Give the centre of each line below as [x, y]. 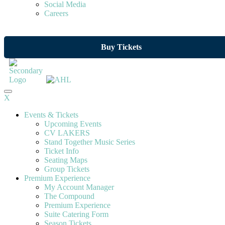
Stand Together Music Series [90, 142]
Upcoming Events [73, 124]
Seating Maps [66, 160]
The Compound [69, 196]
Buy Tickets [121, 47]
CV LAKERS [67, 133]
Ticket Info [62, 151]
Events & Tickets [51, 115]
